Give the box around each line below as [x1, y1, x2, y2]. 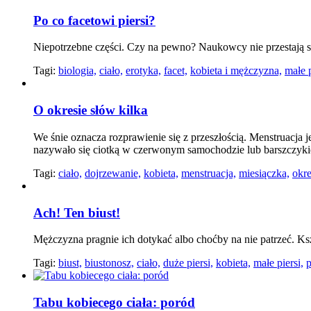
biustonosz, [85, 257, 134, 269]
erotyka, [126, 65, 161, 77]
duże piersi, [163, 257, 213, 269]
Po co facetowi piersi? [33, 12, 155, 28]
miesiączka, [239, 167, 289, 179]
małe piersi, [253, 257, 303, 269]
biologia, [58, 65, 96, 77]
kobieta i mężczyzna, [190, 65, 282, 77]
